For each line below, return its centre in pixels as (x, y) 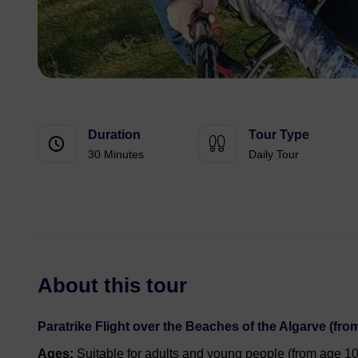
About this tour (112, 285)
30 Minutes (116, 154)
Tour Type (278, 135)
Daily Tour (273, 154)
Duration (114, 135)
